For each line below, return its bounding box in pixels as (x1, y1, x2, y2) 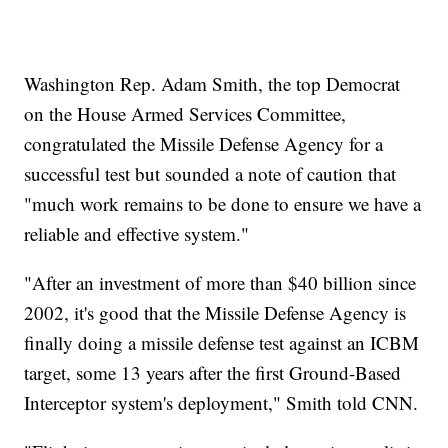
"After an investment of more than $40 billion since (24, 269, 417, 295)
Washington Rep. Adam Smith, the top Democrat (24, 70, 401, 96)
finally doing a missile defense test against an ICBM (24, 329, 420, 355)
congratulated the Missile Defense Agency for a (24, 130, 384, 156)
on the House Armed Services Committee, (24, 100, 347, 126)
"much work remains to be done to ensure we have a (24, 190, 422, 216)
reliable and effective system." (24, 220, 250, 246)
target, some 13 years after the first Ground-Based (24, 359, 402, 385)
